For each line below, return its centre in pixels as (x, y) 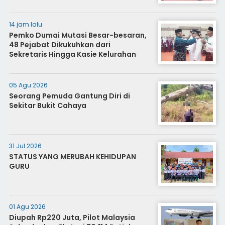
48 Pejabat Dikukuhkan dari (60, 45)
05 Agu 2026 (28, 85)
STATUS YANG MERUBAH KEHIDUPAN (72, 157)
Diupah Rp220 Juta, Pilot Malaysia (72, 217)
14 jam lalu (25, 24)
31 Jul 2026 (25, 146)
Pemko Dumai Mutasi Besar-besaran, (78, 35)
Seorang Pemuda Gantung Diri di (69, 96)
